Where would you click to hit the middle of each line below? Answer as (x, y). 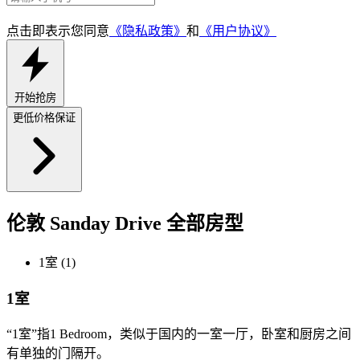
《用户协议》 (238, 31)
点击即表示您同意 (58, 31)
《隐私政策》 (148, 31)
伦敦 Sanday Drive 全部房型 (125, 224)
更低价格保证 (44, 117)
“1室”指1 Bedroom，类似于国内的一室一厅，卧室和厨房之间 (179, 333)
